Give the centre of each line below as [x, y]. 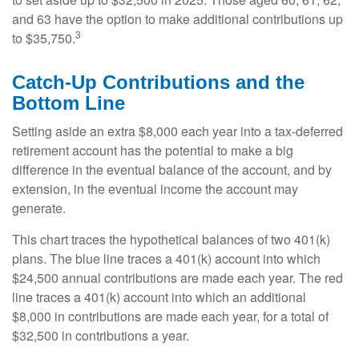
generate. [39, 208]
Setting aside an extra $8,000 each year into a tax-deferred [177, 131]
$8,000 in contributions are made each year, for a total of [170, 317]
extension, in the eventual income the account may [155, 189]
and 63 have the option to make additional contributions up [177, 19]
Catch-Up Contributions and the [158, 83]
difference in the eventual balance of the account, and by [172, 170]
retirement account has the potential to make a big [153, 151]
